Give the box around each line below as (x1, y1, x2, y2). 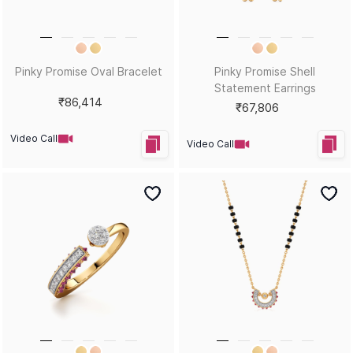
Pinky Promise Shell (214, 65, 315, 78)
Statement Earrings (214, 81, 316, 95)
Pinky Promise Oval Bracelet (14, 65, 162, 78)
